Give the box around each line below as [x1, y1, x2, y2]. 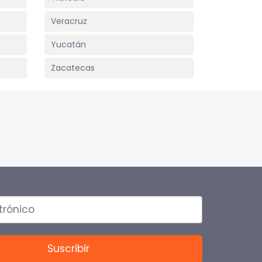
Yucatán [51, 39, 86, 50]
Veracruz [51, 15, 87, 27]
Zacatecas [51, 62, 95, 74]
